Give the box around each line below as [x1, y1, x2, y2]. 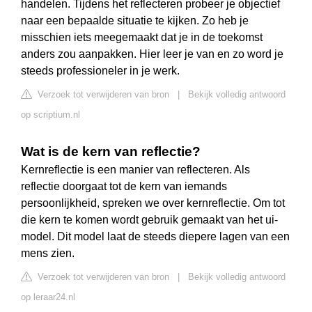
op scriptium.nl [21, 109, 80, 120]
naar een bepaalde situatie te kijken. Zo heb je [21, 15, 249, 27]
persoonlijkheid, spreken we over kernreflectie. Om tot [21, 197, 285, 210]
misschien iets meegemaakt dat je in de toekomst [21, 31, 263, 44]
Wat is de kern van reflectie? [21, 144, 201, 159]
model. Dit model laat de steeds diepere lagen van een [21, 231, 290, 243]
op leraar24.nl [21, 292, 75, 303]
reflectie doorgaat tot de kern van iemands [21, 180, 227, 193]
